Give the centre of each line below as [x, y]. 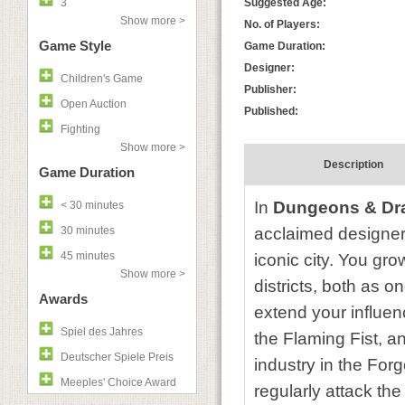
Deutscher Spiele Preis [117, 357]
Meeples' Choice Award [118, 382]
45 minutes [88, 256]
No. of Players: [282, 24]
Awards [63, 299]
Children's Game [102, 79]
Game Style [75, 46]
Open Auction [94, 104]
